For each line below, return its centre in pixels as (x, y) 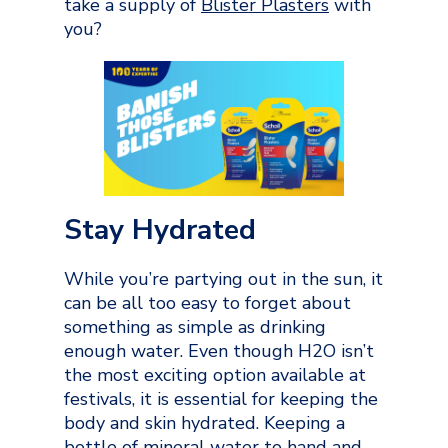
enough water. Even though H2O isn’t (219, 350)
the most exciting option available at (215, 374)
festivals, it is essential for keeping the (221, 398)
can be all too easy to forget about (207, 302)
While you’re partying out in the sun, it (223, 278)
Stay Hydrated (160, 229)
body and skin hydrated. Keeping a (204, 422)
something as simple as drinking (195, 326)
